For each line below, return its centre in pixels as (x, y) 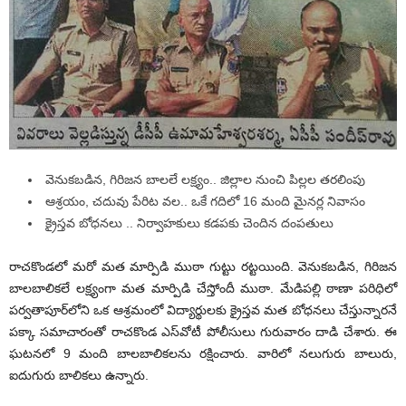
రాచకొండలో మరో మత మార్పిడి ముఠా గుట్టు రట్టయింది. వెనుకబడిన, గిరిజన (203, 267)
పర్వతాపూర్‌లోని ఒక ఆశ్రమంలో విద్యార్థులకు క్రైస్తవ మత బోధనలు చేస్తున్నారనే (203, 310)
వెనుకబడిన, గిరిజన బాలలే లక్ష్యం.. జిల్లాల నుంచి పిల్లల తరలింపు (205, 180)
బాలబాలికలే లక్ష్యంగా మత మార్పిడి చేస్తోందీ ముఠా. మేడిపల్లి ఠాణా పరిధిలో (203, 289)
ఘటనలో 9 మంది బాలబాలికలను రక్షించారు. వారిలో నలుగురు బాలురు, (203, 354)
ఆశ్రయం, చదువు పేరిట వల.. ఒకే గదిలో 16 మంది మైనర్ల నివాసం (205, 202)
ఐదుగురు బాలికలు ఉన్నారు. (79, 376)
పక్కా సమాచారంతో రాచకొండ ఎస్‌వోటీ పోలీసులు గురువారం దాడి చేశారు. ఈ (203, 332)
